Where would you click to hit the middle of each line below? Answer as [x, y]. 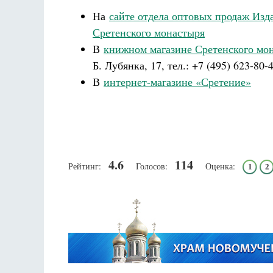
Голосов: [152, 166]
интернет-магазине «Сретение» [177, 82]
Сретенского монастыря [149, 32]
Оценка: [220, 166]
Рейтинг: [85, 166]
